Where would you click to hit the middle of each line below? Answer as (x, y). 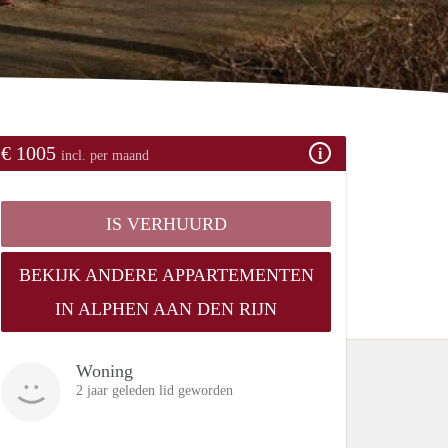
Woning (104, 370)
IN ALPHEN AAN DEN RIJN (166, 308)
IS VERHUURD (166, 223)
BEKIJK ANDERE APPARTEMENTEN (166, 274)
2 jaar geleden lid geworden (154, 390)
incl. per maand (105, 155)
